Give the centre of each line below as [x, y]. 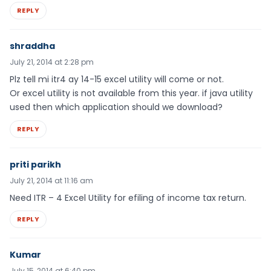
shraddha [32, 46]
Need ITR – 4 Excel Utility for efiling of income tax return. [128, 198]
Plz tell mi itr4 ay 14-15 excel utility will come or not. [117, 79]
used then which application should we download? [116, 107]
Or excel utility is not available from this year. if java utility [131, 93]
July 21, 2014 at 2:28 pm [52, 62]
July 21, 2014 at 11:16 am [51, 180]
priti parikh [35, 164]
